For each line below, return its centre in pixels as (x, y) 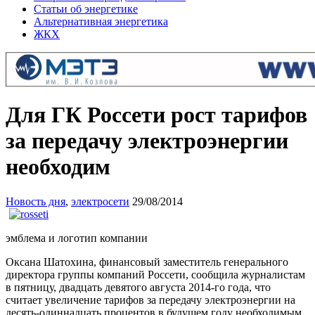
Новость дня (36, 201)
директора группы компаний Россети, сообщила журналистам (155, 274)
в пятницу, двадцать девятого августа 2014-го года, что (138, 287)
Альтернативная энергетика (101, 21)
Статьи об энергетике (86, 9)
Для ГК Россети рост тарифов (156, 115)
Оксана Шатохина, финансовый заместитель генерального (147, 262)
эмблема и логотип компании (77, 238)
